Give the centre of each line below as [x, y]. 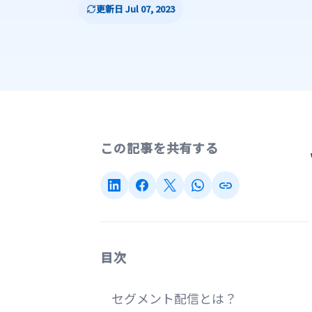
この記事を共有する [160, 148]
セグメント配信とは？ [174, 298]
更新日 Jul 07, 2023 [135, 9]
